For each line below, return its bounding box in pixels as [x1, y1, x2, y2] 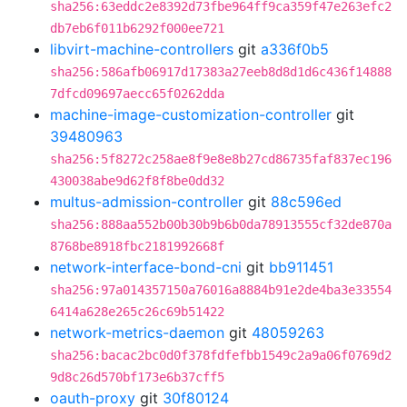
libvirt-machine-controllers [50, 40, 233, 58]
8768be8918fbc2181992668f [50, 239, 224, 253]
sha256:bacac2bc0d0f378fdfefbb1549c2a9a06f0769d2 [50, 348, 392, 362]
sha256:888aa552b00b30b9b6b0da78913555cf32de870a [50, 217, 392, 232]
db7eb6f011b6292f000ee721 [50, 21, 224, 35]
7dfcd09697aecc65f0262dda [50, 86, 224, 101]
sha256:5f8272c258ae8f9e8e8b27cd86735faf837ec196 [50, 152, 392, 166]
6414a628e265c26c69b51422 [50, 304, 224, 319]
